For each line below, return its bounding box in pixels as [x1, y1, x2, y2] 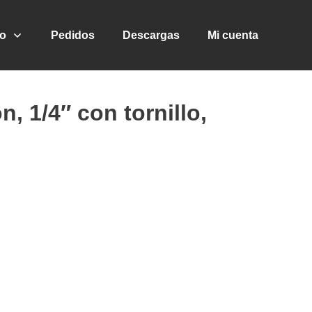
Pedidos [51, 29, 95, 41]
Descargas [123, 29, 180, 41]
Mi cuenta [208, 29, 258, 41]
